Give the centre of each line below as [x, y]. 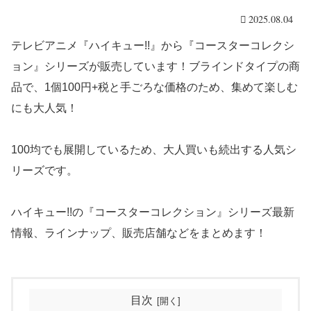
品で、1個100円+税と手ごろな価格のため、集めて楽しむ [154, 87]
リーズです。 [44, 170]
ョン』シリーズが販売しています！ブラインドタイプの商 [155, 66]
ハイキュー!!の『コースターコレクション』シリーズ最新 [153, 212]
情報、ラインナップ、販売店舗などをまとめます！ [139, 233]
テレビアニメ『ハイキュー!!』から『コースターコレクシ [153, 45]
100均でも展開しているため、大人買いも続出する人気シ [154, 149]
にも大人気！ [44, 108]
